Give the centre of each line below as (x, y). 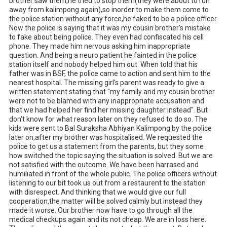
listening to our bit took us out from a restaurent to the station (107, 183)
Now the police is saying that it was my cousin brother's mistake (110, 28)
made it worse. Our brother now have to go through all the (101, 210)
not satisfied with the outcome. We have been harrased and (104, 164)
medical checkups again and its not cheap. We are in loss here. (108, 219)
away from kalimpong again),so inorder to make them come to (109, 9)
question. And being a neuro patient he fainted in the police (103, 55)
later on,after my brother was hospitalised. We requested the (106, 137)
